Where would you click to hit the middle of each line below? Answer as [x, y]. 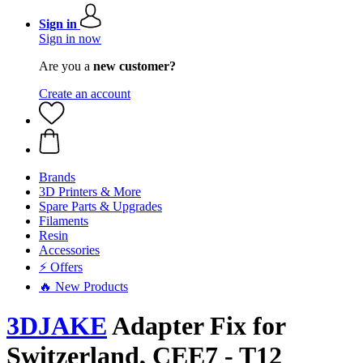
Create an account [85, 94]
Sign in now [70, 38]
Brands [57, 177]
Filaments [64, 221]
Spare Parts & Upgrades [100, 206]
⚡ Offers [61, 267]
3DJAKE [57, 326]
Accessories [69, 250]
